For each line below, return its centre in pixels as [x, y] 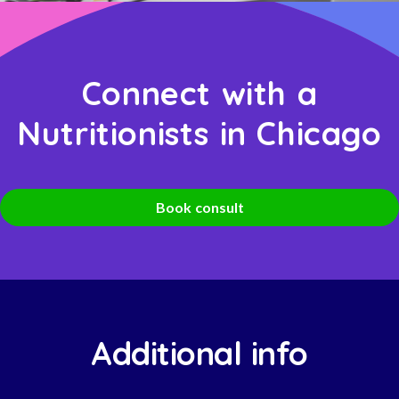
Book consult [199, 208]
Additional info [199, 354]
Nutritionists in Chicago [199, 134]
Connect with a [199, 94]
